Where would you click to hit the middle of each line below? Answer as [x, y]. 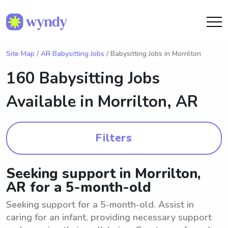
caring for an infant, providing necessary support [109, 217]
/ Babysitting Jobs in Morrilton [153, 54]
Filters [114, 138]
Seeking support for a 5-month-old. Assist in [100, 205]
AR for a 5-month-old [79, 188]
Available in [52, 102]
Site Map [20, 54]
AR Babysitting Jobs [73, 54]
